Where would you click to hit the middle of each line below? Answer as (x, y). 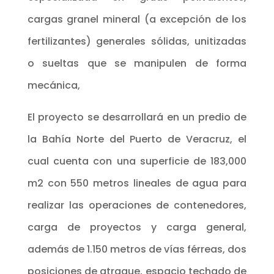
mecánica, (55, 85)
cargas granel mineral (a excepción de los (137, 19)
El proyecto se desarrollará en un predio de (137, 117)
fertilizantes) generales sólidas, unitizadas (137, 41)
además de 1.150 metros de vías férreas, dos (137, 249)
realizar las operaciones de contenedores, (137, 205)
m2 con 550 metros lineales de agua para (137, 183)
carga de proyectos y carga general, (137, 227)
